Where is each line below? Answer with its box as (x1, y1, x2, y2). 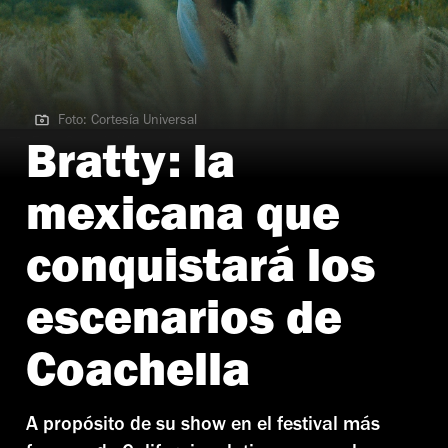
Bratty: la (26, 144, 235, 193)
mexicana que (26, 196, 340, 245)
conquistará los (26, 248, 375, 297)
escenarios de (26, 300, 342, 349)
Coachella (26, 352, 250, 401)
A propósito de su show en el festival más (26, 416, 380, 437)
